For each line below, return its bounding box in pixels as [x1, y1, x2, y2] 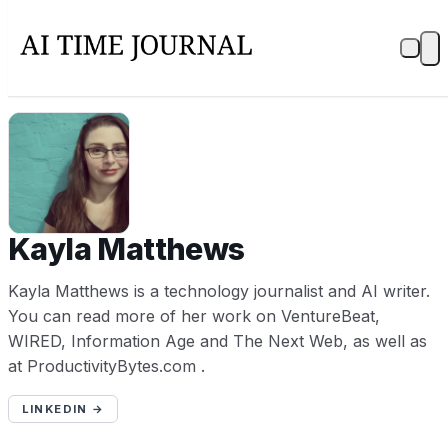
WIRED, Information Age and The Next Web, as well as [8, 330, 427, 351]
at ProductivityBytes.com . [8, 355, 205, 376]
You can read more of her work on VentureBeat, [8, 305, 380, 326]
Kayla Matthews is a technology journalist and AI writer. [8, 280, 430, 301]
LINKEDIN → [21, 401, 105, 416]
